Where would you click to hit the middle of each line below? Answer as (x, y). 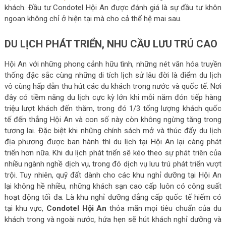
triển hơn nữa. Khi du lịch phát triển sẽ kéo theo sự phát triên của (113, 153)
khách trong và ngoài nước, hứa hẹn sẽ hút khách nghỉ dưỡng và (113, 219)
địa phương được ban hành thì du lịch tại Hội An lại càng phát (113, 142)
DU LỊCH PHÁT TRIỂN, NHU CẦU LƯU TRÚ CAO (111, 44)
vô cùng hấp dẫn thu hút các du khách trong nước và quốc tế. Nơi (113, 86)
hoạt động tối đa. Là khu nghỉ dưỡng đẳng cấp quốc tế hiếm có (113, 197)
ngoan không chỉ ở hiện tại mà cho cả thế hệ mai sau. (93, 19)
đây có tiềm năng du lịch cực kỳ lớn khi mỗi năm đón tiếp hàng (113, 97)
